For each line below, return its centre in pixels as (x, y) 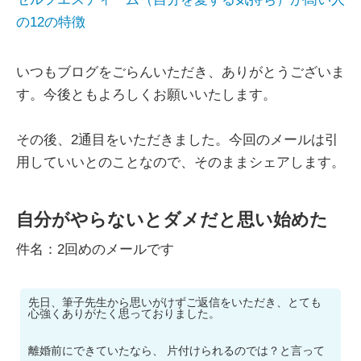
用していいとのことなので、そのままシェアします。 (180, 163)
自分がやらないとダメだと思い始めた (172, 220)
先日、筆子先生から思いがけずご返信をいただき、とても (175, 303)
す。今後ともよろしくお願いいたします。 (146, 95)
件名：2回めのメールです (95, 250)
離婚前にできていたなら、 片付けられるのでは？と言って (176, 351)
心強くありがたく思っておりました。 (124, 314)
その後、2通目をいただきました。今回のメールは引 (177, 140)
